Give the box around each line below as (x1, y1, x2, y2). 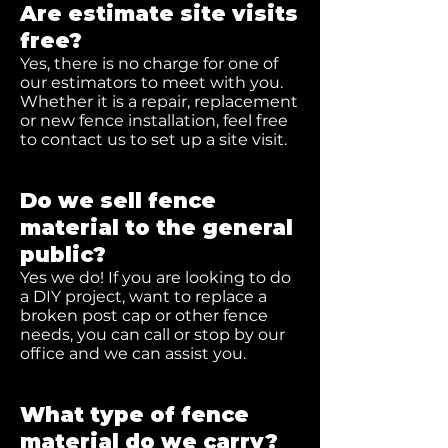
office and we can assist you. (20, 344, 246, 363)
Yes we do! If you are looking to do (20, 268, 291, 287)
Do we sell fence (20, 188, 216, 213)
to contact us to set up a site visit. (20, 130, 287, 149)
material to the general (20, 215, 293, 240)
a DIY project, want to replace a (20, 287, 267, 306)
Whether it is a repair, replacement (20, 92, 298, 111)
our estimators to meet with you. (20, 73, 283, 92)
